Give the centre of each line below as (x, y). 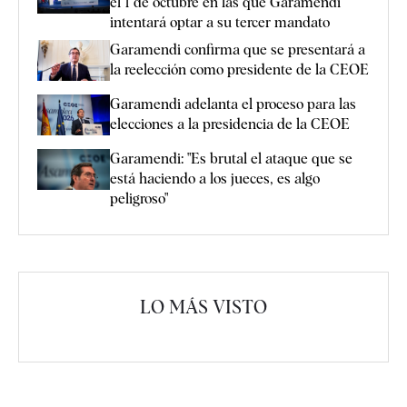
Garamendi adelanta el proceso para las (233, 104)
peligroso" (139, 199)
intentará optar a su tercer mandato (220, 22)
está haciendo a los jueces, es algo (215, 179)
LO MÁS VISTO (203, 308)
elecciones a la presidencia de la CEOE (230, 124)
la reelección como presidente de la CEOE (239, 69)
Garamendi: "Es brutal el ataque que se (231, 159)
